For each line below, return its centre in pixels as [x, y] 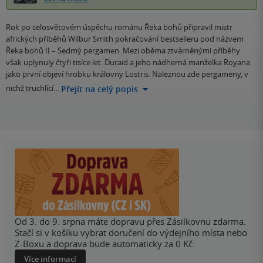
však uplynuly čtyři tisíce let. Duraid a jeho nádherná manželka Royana [128, 62]
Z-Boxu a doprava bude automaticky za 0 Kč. [105, 243]
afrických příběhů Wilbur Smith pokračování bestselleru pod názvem [125, 38]
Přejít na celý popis [100, 89]
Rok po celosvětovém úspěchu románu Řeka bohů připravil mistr [119, 27]
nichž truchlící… [33, 88]
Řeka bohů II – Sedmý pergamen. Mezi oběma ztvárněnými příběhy [123, 50]
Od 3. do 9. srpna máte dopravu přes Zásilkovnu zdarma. [130, 221]
